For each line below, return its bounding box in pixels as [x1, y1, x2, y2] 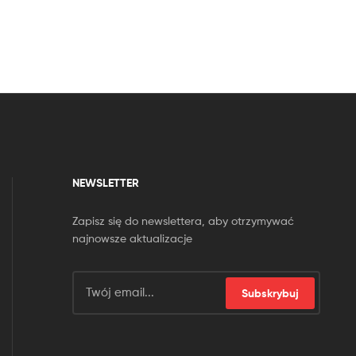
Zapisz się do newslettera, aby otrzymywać [72, 213, 294, 227]
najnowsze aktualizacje [72, 230, 192, 245]
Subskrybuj [242, 286, 300, 301]
